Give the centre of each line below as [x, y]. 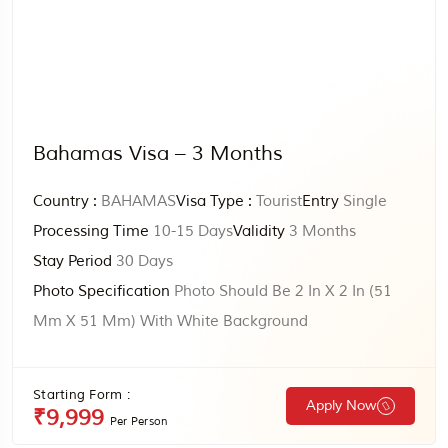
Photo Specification [101, 291]
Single [363, 201]
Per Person [139, 421]
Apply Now [341, 405]
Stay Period [72, 261]
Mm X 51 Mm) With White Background [170, 321]
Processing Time [91, 231]
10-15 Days [191, 231]
